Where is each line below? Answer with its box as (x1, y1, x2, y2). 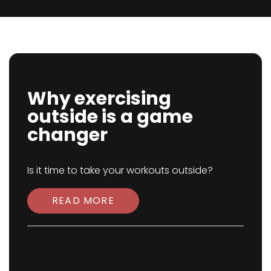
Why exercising (27, 85, 171, 111)
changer (27, 122, 108, 148)
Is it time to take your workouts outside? (27, 163, 213, 177)
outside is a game (27, 103, 193, 129)
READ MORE (52, 193, 114, 207)
